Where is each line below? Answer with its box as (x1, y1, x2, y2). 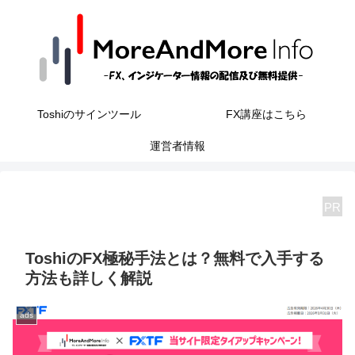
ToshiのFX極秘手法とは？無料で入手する (25, 249, 324, 267)
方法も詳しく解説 (25, 269, 152, 287)
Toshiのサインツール (36, 108, 141, 120)
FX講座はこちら (226, 108, 307, 120)
